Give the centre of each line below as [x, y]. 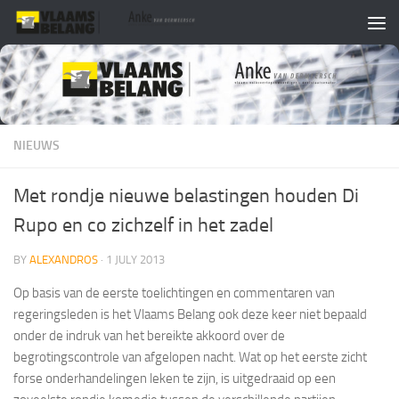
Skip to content [71, 25]
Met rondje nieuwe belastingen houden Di [186, 195]
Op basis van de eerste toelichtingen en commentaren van [174, 293]
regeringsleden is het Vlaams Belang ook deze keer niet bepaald [190, 314]
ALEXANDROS [64, 259]
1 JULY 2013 [135, 259]
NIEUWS [37, 145]
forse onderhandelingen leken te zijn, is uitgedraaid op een [175, 378]
